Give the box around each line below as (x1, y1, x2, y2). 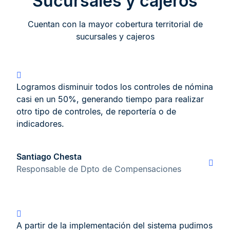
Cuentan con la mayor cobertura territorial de (27, 19, 203, 30)
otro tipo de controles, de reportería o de (16, 106, 176, 117)
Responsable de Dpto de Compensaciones (16, 164, 181, 175)
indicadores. (16, 119, 64, 129)
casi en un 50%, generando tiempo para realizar (16, 94, 204, 105)
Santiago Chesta (16, 151, 82, 162)
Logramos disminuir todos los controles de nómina (16, 82, 213, 92)
